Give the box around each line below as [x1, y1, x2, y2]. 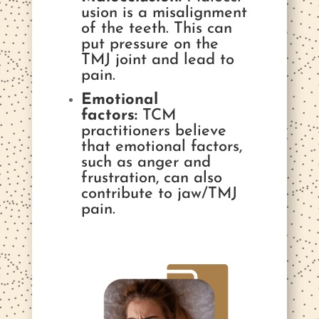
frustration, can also [80, 170, 222, 187]
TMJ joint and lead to [80, 52, 234, 68]
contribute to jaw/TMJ [80, 186, 237, 202]
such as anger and [80, 155, 211, 171]
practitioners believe [80, 123, 226, 140]
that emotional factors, [80, 139, 242, 155]
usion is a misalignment [80, 5, 247, 21]
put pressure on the [80, 36, 219, 53]
